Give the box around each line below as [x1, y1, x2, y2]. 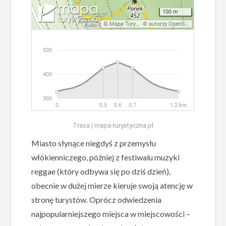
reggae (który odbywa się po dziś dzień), [31, 166, 171, 177]
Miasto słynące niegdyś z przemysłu [31, 138, 156, 148]
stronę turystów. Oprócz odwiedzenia [31, 195, 162, 205]
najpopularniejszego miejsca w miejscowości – [31, 209, 191, 219]
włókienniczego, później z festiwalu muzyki [31, 152, 180, 162]
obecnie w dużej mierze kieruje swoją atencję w [31, 181, 193, 191]
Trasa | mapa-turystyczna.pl [73, 122, 153, 130]
